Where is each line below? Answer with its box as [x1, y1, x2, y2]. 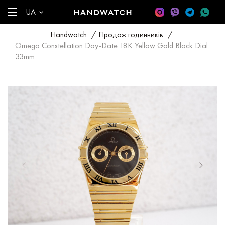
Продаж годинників [98, 29, 163, 40]
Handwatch [50, 29, 87, 40]
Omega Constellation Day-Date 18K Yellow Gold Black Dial [15, 40, 208, 51]
